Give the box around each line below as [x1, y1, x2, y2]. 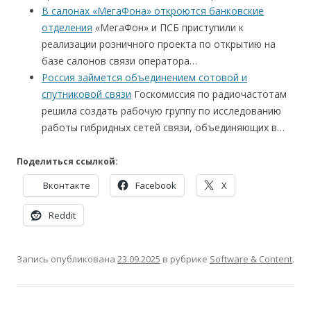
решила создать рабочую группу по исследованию [42, 104, 281, 117]
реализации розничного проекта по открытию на [42, 37, 276, 51]
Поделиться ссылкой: [17, 155, 118, 167]
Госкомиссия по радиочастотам [131, 87, 287, 101]
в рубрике [160, 253, 210, 265]
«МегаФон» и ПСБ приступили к [92, 21, 244, 34]
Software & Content [210, 253, 292, 265]
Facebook [135, 179, 176, 192]
